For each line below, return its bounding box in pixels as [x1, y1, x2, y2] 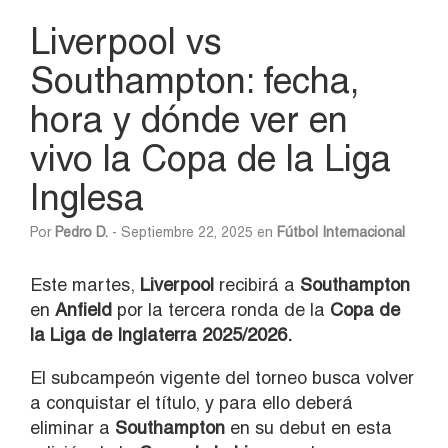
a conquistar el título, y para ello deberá [30, 391, 353, 413]
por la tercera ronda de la [112, 298, 325, 320]
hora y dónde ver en [30, 97, 348, 140]
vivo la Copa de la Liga [30, 136, 391, 179]
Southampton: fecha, [30, 58, 359, 101]
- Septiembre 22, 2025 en [108, 223, 277, 240]
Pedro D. [55, 223, 108, 240]
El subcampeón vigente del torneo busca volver [30, 366, 414, 388]
